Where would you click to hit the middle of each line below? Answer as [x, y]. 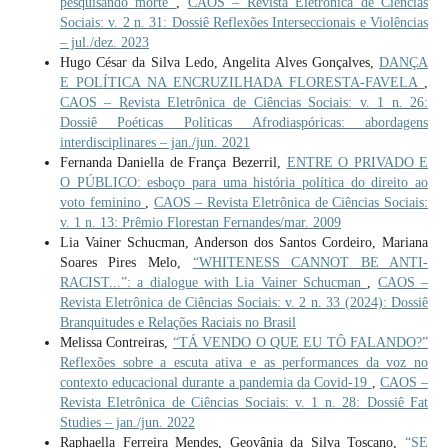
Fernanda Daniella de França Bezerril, [173, 162]
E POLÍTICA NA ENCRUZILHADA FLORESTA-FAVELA [242, 82]
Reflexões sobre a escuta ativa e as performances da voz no [244, 362]
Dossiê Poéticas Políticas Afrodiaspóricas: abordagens [244, 122]
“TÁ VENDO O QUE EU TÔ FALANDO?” [300, 342]
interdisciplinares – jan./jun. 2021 [154, 142]
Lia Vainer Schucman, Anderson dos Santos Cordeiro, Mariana [244, 242]
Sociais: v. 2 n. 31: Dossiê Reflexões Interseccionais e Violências [244, 22]
